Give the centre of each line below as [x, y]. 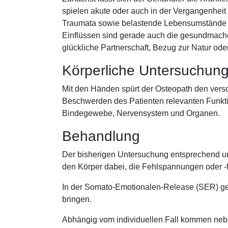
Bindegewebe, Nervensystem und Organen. [142, 113]
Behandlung [103, 136]
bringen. [78, 199]
